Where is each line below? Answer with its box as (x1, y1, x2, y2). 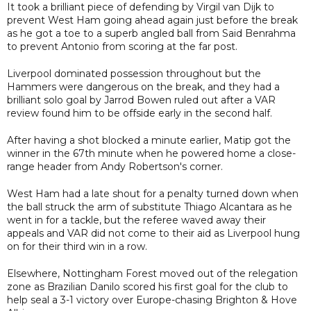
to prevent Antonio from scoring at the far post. (7, 40, 237, 53)
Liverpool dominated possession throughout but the (7, 67, 261, 80)
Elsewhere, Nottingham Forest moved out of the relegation (7, 267, 298, 280)
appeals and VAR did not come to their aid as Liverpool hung (7, 226, 300, 239)
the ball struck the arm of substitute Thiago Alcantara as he (7, 200, 292, 213)
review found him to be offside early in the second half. (7, 106, 272, 119)
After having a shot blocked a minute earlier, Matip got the (7, 133, 291, 146)
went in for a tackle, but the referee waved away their (7, 213, 266, 226)
